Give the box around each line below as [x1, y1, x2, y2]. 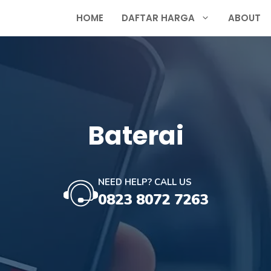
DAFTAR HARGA [122, 11, 195, 24]
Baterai [87, 118, 184, 154]
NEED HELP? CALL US [97, 176, 192, 188]
